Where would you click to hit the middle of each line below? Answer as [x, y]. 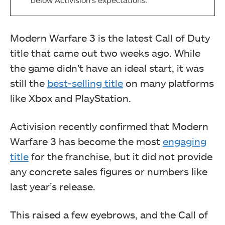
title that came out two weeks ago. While [105, 53]
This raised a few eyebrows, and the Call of [109, 215]
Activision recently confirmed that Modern [109, 126]
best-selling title [85, 83]
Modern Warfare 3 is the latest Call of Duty [110, 38]
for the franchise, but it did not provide [121, 156]
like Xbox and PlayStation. [71, 98]
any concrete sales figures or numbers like [109, 172]
